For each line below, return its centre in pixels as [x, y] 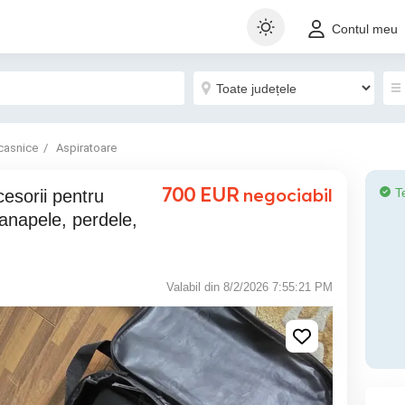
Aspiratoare [86, 148]
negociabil [288, 195]
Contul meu [365, 29]
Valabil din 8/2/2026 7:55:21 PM [250, 287]
